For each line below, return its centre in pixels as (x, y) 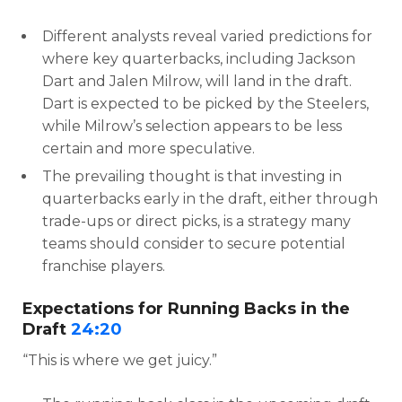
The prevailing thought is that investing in (192, 176)
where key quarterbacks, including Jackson (199, 58)
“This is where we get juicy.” (120, 360)
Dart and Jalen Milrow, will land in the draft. (197, 81)
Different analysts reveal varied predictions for (207, 36)
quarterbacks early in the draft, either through (210, 198)
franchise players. (104, 266)
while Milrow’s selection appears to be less (192, 126)
